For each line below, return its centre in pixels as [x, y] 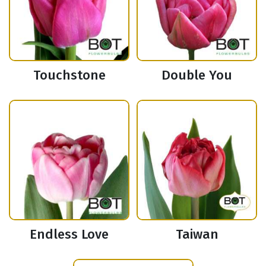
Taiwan [197, 235]
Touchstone [69, 75]
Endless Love [69, 235]
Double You [197, 75]
